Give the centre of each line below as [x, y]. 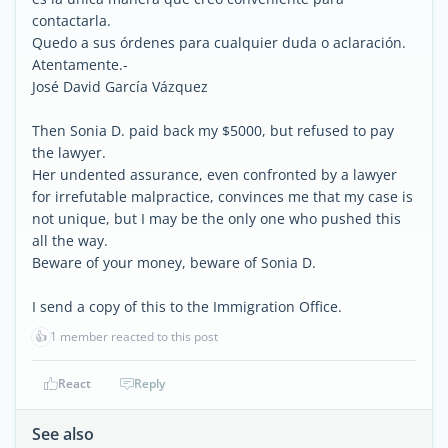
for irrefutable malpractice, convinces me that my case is [222, 196]
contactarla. [71, 20]
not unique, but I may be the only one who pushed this [216, 218]
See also [63, 434]
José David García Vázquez [120, 86]
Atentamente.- [80, 64]
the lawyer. [69, 152]
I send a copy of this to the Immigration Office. [187, 306]
